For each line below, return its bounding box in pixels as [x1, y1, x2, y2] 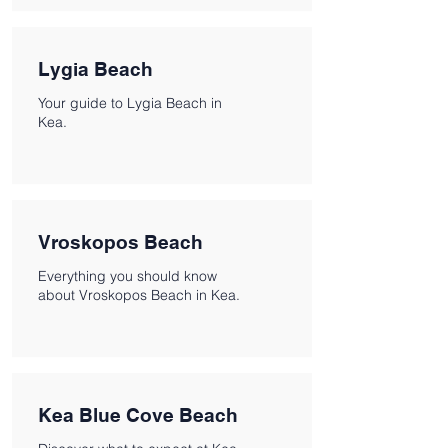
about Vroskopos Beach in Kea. [38, 286, 240, 304]
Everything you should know [38, 267, 217, 285]
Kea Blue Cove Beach [38, 404, 238, 426]
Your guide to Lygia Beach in [38, 94, 222, 112]
